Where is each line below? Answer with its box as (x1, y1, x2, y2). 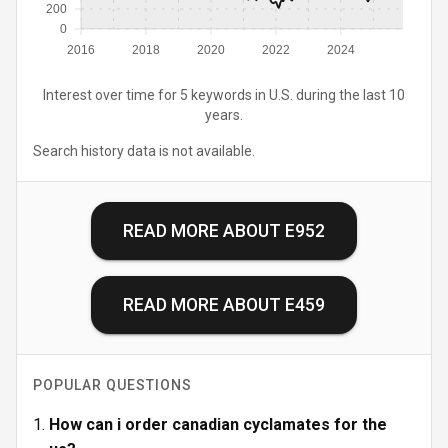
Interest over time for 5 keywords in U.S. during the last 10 (43, 87, 405, 103)
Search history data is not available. (33, 143, 255, 159)
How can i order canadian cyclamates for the (49, 415, 387, 434)
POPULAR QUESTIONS (33, 377, 192, 393)
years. (205, 107, 243, 123)
